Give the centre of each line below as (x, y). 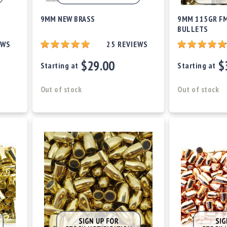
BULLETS (193, 29)
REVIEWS (133, 44)
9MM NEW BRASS (68, 19)
